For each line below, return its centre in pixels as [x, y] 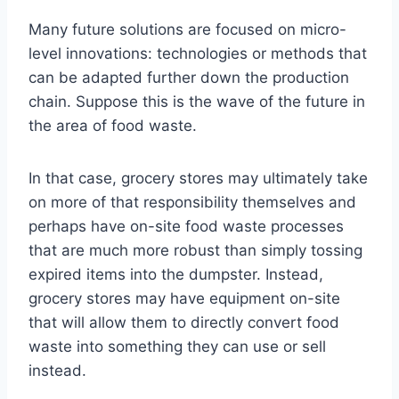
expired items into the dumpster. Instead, [176, 275]
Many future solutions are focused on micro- [187, 30]
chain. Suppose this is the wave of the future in [197, 102]
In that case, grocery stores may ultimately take [198, 179]
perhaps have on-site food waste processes [186, 227]
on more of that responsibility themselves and [192, 203]
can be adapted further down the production [189, 78]
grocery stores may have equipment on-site [184, 299]
